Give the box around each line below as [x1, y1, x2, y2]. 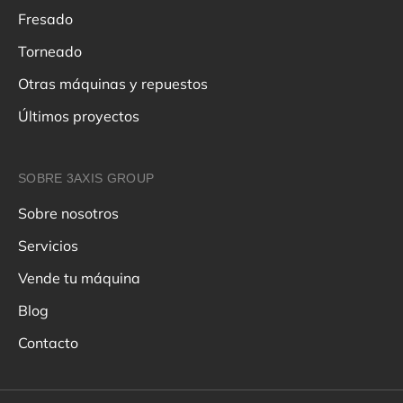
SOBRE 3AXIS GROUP [18, 171, 155, 186]
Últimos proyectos [18, 107, 139, 126]
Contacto [18, 334, 78, 353]
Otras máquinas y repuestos [18, 75, 208, 94]
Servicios [18, 237, 78, 255]
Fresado [18, 10, 73, 29]
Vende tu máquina [18, 269, 140, 288]
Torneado [18, 42, 82, 61]
